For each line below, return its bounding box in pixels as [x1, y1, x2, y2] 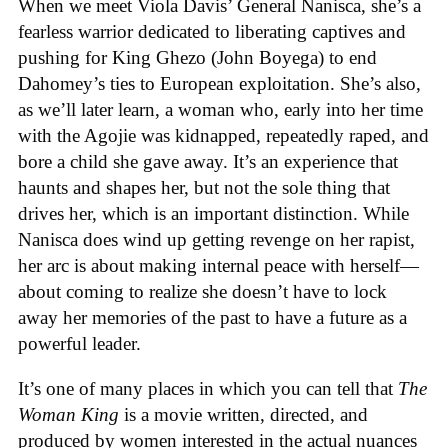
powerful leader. [18, 333, 141, 355]
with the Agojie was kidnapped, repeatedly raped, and [18, 125, 429, 147]
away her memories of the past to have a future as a [18, 307, 407, 329]
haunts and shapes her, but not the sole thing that [18, 177, 390, 199]
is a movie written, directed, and [124, 403, 368, 425]
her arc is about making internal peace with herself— [18, 255, 419, 277]
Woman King [18, 403, 124, 425]
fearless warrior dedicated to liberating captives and [18, 21, 406, 43]
